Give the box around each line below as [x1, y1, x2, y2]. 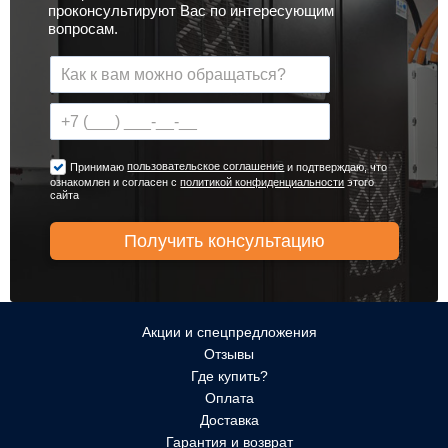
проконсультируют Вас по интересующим [48, 2, 335, 20]
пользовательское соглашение [127, 160, 285, 173]
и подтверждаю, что [284, 161, 388, 174]
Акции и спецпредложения [141, 324, 317, 341]
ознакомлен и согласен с [50, 176, 181, 189]
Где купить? [190, 368, 268, 385]
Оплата [204, 390, 254, 407]
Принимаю [70, 161, 128, 174]
